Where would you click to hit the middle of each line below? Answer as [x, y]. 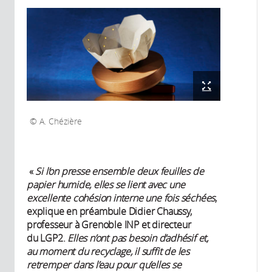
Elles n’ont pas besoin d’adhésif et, [138, 238]
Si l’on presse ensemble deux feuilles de [120, 171]
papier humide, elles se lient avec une [106, 184]
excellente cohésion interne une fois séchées [121, 198]
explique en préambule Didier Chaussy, [109, 211]
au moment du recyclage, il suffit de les [108, 251]
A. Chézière [59, 121]
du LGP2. [47, 238]
